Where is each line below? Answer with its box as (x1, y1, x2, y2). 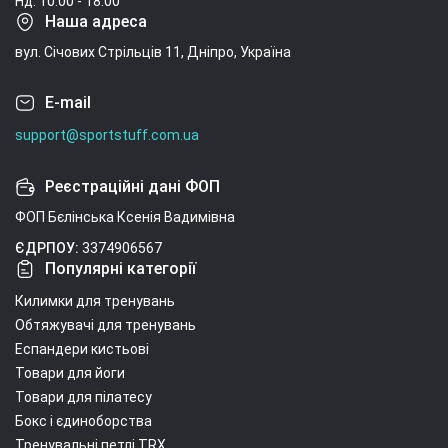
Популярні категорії (45, 259, 196, 278)
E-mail (45, 93, 91, 112)
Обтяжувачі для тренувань (15, 317, 196, 333)
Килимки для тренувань (15, 293, 175, 309)
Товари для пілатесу (15, 389, 152, 405)
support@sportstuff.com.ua (15, 127, 199, 143)
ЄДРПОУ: (15, 240, 79, 256)
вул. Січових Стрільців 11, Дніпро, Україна (15, 44, 291, 60)
